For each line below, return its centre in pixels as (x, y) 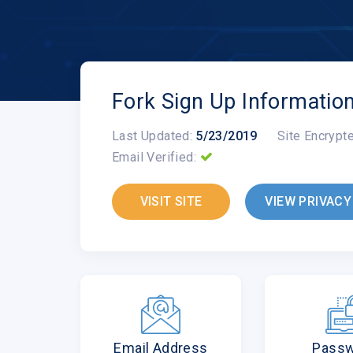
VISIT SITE (171, 201)
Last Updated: (152, 136)
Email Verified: (154, 157)
